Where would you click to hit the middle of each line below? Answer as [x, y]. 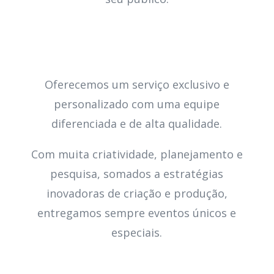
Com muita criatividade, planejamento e [137, 154]
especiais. [137, 232]
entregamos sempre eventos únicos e [137, 213]
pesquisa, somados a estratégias [137, 173]
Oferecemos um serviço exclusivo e [137, 84]
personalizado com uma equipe [137, 104]
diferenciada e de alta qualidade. [137, 123]
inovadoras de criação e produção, [137, 193]
